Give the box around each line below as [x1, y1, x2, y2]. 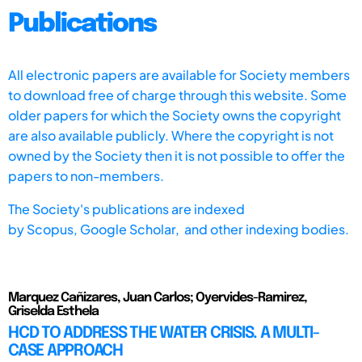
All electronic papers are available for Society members [8, 65, 350, 83]
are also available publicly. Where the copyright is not [8, 126, 334, 144]
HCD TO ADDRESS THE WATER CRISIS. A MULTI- [8, 324, 319, 342]
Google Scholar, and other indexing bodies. [80, 220, 349, 238]
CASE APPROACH [8, 342, 123, 360]
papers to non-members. [8, 166, 164, 184]
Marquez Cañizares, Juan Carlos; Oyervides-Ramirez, [8, 290, 307, 305]
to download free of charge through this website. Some [8, 86, 347, 103]
